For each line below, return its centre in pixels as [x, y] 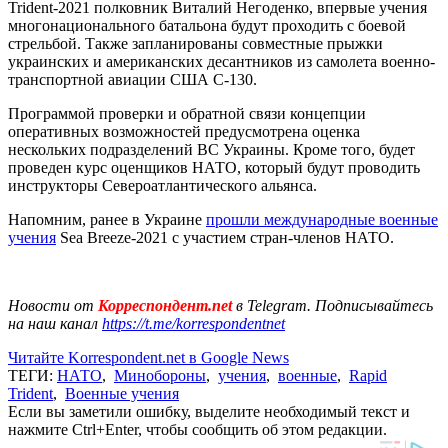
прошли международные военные [322, 219]
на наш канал [55, 323]
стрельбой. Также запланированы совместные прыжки [195, 43]
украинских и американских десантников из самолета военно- [221, 61]
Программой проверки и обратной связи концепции [187, 113]
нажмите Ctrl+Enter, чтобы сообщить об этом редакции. [197, 429]
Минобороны [160, 375]
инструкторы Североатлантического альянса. [162, 185]
